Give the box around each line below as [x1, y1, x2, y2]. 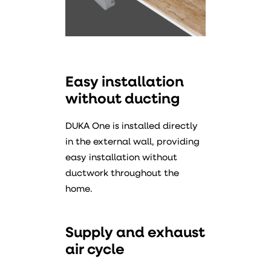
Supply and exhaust [65, 226, 205, 241]
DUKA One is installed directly [65, 122, 198, 131]
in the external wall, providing [65, 138, 200, 147]
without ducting [65, 93, 180, 107]
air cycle [65, 243, 125, 258]
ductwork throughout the [65, 169, 179, 178]
